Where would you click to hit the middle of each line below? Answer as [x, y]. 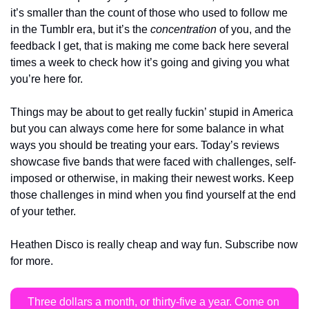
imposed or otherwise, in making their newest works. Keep [152, 178]
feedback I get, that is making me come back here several [150, 46]
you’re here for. [47, 79]
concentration [183, 29]
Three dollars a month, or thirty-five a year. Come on [153, 302]
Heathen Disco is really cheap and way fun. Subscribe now [154, 245]
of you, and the [254, 29]
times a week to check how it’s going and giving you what [150, 62]
